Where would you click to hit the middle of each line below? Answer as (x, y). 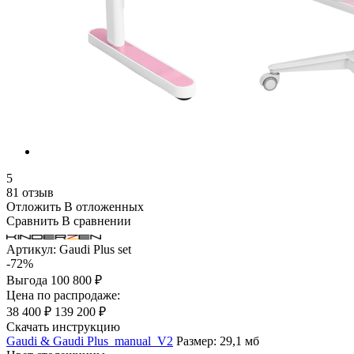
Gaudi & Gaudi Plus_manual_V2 (90, 341)
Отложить (34, 206)
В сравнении (96, 220)
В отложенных (104, 206)
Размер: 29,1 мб (218, 341)
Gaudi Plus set (94, 249)
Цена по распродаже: (63, 295)
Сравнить (32, 220)
